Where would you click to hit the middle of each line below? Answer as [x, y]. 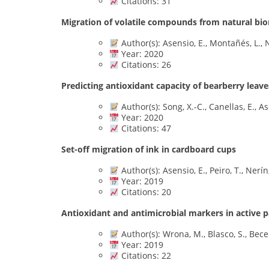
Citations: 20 [145, 192]
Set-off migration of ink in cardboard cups [149, 150]
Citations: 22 [145, 256]
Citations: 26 [145, 65]
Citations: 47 [145, 128]
